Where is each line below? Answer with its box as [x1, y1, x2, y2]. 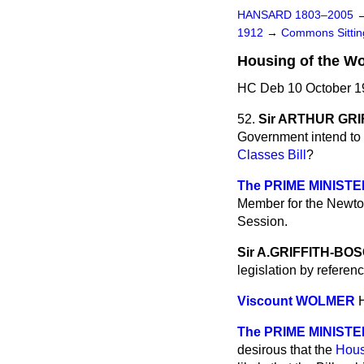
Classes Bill [237, 148, 306, 162]
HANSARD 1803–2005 [237, 9, 353, 21]
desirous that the [237, 343, 336, 357]
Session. [237, 214, 288, 228]
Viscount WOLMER [237, 294, 355, 308]
